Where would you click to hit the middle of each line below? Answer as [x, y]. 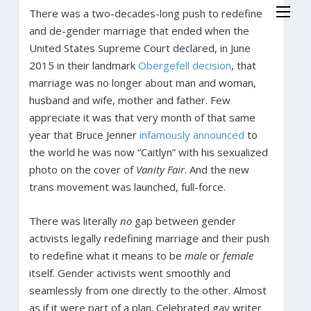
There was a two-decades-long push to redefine [145, 13]
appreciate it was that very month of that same [142, 117]
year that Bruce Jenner [84, 134]
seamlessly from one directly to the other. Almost [148, 290]
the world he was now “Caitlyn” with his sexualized [148, 152]
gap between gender [184, 220]
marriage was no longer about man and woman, [142, 82]
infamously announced [192, 134]
